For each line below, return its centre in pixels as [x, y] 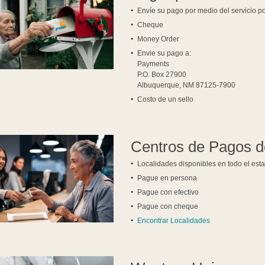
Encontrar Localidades [174, 221]
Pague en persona [167, 178]
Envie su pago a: [164, 54]
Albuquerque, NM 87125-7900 [187, 85]
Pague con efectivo [168, 193]
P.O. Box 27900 [162, 75]
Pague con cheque [168, 207]
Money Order [159, 39]
